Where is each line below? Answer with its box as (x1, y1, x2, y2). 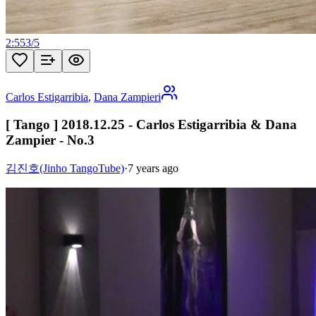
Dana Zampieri (94, 91, 161, 104)
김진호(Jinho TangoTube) (6, 162, 124, 174)
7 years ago (128, 162, 178, 174)
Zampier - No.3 (6, 133, 95, 147)
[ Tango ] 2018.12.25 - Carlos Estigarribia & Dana (6, 117, 297, 132)
